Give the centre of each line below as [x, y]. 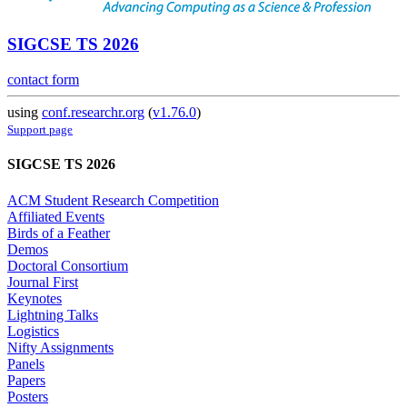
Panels [26, 363]
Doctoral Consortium [68, 265]
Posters [28, 396]
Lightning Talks [53, 314]
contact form [43, 80]
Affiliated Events [56, 216]
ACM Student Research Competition [113, 200]
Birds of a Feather [59, 233]
